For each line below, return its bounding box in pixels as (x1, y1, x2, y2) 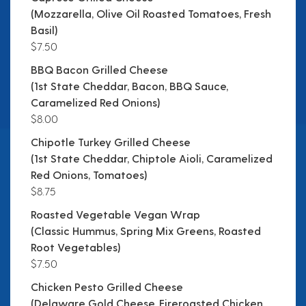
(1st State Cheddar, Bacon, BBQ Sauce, (31, 79, 228, 93)
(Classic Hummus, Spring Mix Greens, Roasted (31, 224, 261, 238)
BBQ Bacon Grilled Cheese (31, 63, 168, 76)
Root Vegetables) (31, 240, 121, 254)
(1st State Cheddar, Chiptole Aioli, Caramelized (31, 152, 273, 165)
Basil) (31, 23, 58, 37)
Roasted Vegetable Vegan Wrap (31, 208, 200, 221)
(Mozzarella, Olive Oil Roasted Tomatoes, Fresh (31, 7, 271, 20)
